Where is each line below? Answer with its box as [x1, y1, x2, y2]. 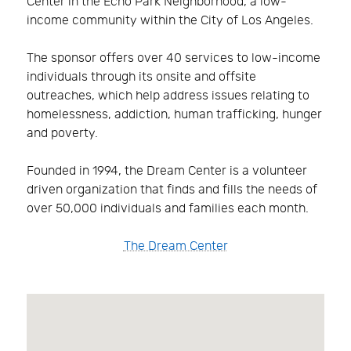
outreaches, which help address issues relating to [27, 88, 309, 103]
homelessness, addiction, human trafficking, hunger [27, 107, 322, 122]
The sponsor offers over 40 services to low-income [27, 50, 320, 66]
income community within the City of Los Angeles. [27, 13, 313, 28]
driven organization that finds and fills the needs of [27, 182, 317, 197]
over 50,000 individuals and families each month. [27, 201, 309, 216]
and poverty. [27, 125, 98, 141]
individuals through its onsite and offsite [27, 69, 256, 85]
